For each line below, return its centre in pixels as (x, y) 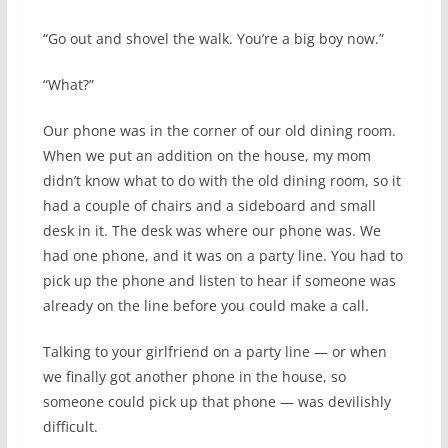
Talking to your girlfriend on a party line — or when (214, 352)
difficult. (70, 427)
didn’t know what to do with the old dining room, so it (221, 181)
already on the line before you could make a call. (205, 306)
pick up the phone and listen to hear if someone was (219, 281)
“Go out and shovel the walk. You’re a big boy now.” (213, 39)
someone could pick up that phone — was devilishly (216, 402)
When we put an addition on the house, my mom (206, 156)
